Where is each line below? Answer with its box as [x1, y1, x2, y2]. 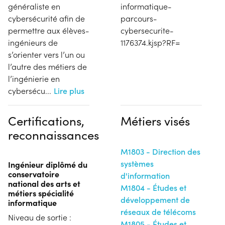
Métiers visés [121, 112, 190, 129]
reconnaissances [8, 126, 99, 143]
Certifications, [8, 112, 84, 129]
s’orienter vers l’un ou [8, 49, 85, 60]
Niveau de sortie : [8, 211, 71, 222]
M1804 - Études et [121, 182, 186, 193]
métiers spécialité [8, 187, 74, 198]
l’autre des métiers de [8, 61, 87, 72]
